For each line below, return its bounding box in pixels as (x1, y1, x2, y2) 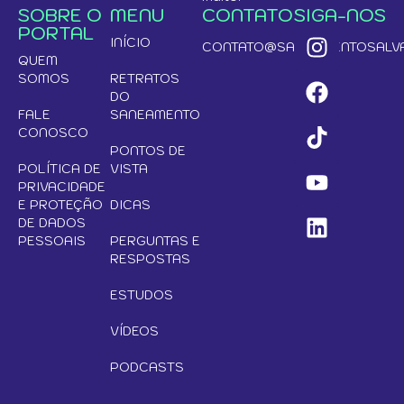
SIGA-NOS (294, 4, 386, 27)
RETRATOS (110, 70, 179, 87)
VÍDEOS (110, 323, 159, 339)
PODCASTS (110, 359, 184, 375)
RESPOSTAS (110, 251, 190, 267)
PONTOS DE (110, 142, 186, 159)
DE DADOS (18, 215, 86, 231)
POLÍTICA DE (18, 161, 101, 177)
